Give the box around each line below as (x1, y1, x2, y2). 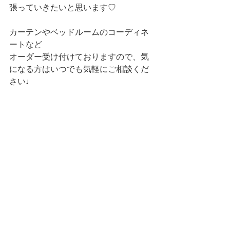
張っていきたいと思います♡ (9, 3, 116, 12)
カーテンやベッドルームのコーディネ (9, 28, 149, 37)
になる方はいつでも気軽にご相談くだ (9, 65, 149, 74)
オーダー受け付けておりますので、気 (9, 52, 149, 62)
